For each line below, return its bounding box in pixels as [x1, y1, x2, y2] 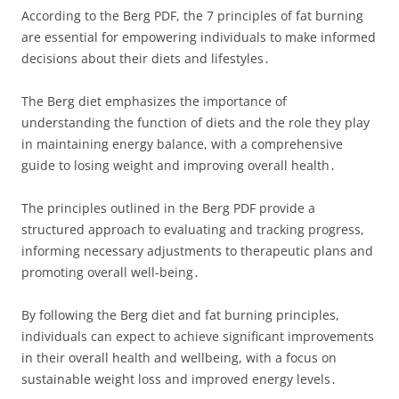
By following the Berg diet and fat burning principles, [21, 306, 339, 323]
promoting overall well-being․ [21, 264, 199, 281]
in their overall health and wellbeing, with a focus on [21, 349, 337, 366]
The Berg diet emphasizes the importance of [21, 93, 287, 110]
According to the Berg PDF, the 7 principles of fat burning [21, 7, 363, 24]
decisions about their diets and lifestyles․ [21, 50, 270, 67]
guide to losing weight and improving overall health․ [21, 157, 336, 174]
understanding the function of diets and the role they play [21, 114, 370, 131]
